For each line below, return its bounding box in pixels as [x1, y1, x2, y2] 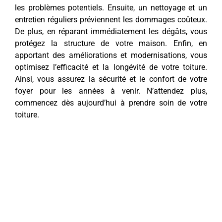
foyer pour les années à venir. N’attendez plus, [15, 86, 207, 96]
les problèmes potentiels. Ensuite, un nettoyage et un [15, 3, 207, 13]
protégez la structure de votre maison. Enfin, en [15, 39, 207, 49]
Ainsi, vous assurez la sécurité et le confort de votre [15, 74, 207, 84]
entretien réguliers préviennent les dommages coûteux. [15, 15, 207, 25]
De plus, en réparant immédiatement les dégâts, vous [15, 27, 207, 37]
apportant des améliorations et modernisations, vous [15, 51, 207, 60]
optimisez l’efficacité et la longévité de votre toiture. [15, 62, 207, 72]
